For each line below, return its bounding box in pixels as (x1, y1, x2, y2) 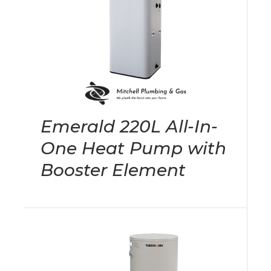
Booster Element (41, 160, 186, 181)
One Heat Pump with (41, 138, 226, 159)
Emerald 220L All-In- (41, 116, 218, 137)
